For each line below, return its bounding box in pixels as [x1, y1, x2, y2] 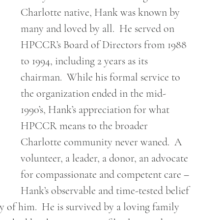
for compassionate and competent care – [21, 168, 192, 181]
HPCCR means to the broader [21, 119, 150, 132]
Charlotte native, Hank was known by [21, 6, 182, 19]
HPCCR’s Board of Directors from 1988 [21, 38, 189, 51]
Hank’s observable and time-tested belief [21, 184, 192, 197]
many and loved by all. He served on [21, 22, 177, 35]
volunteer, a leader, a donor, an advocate [21, 152, 191, 165]
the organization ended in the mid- [21, 87, 166, 100]
